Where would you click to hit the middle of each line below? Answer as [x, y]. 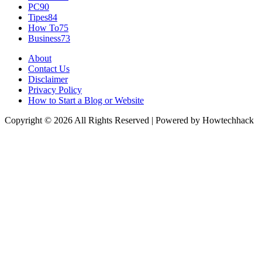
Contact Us [49, 68]
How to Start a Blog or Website [86, 100]
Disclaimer [48, 79]
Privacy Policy [55, 89]
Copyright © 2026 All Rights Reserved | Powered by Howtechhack [129, 120]
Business [44, 38]
